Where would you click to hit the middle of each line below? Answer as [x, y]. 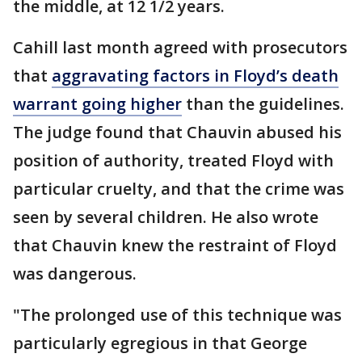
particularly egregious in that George [160, 343]
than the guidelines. [263, 104]
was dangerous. [75, 274]
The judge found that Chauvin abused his [177, 133]
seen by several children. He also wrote [166, 217]
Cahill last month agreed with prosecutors [180, 48]
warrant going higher [97, 104]
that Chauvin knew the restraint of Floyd [175, 246]
